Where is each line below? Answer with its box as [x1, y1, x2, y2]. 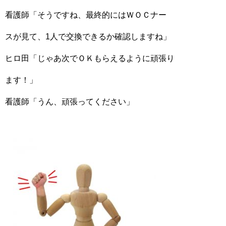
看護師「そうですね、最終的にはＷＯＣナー [5, 11, 166, 19]
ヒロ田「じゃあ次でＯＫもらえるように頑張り [5, 54, 175, 63]
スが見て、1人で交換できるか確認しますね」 [5, 32, 171, 41]
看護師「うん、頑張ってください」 [5, 97, 134, 106]
